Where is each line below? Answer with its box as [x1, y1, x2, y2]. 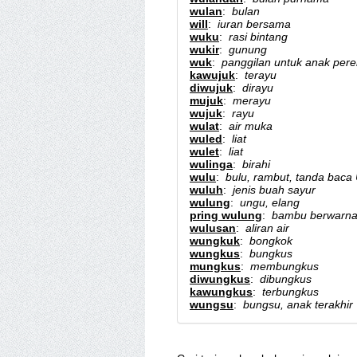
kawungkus [190, 285, 253, 298]
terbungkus [262, 285, 319, 298]
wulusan [190, 222, 236, 234]
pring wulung [190, 209, 262, 222]
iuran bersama [218, 18, 291, 30]
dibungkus [260, 273, 312, 285]
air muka [229, 120, 273, 132]
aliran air [245, 222, 289, 234]
